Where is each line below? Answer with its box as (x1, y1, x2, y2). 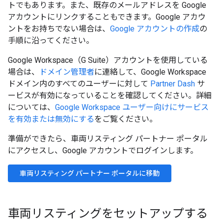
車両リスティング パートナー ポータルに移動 (20, 169, 160, 178)
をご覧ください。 (94, 114, 157, 124)
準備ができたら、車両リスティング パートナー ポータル (8, 134, 208, 143)
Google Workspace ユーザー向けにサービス (55, 103, 209, 112)
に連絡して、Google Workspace (94, 67, 206, 77)
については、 (8, 103, 55, 112)
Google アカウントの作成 (110, 24, 199, 33)
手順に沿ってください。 (8, 36, 94, 45)
